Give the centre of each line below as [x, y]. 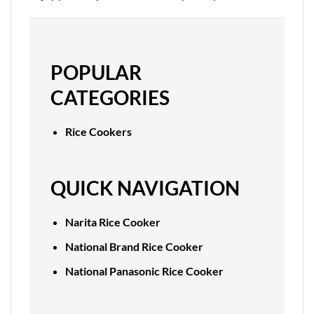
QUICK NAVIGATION [145, 188]
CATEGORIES [110, 97]
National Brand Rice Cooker [134, 247]
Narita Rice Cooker [112, 222]
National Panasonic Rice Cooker [144, 271]
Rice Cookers [98, 131]
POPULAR [96, 72]
